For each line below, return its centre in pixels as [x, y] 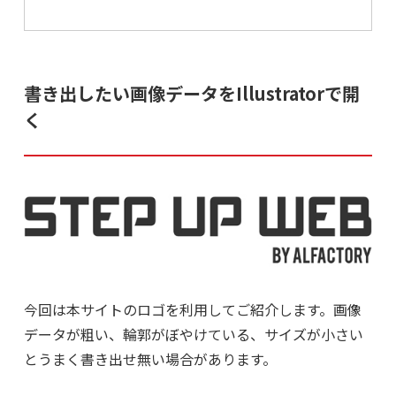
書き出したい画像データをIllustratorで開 [191, 94]
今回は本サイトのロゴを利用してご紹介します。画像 [192, 309]
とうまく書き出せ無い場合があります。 [150, 358]
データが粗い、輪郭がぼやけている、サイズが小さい [193, 334]
